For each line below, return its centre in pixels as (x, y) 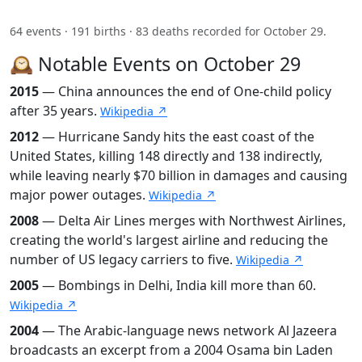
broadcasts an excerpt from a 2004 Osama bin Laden (171, 349)
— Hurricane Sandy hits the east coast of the (177, 136)
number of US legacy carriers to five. (123, 259)
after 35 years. (55, 110)
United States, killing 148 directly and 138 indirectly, (166, 156)
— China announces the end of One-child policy (185, 91)
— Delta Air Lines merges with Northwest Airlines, (192, 220)
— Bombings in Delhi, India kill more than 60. (177, 285)
